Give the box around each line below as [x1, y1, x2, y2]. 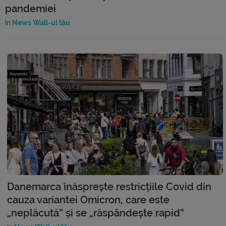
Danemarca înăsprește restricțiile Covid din [7, 180, 211, 193]
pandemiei [5, 2, 56, 15]
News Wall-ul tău [11, 18, 70, 27]
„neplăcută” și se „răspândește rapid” [7, 206, 184, 219]
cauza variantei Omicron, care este [7, 193, 169, 206]
